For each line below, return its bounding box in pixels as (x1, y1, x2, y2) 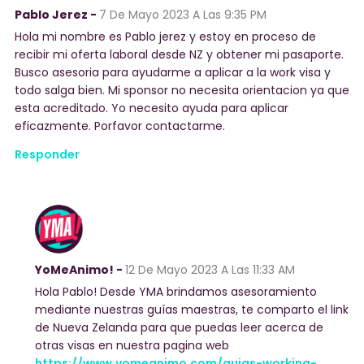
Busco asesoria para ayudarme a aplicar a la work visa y (15, 63, 331, 80)
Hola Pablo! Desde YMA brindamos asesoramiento (35, 283, 317, 300)
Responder (15, 145, 80, 162)
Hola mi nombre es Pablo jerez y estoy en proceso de (15, 28, 316, 45)
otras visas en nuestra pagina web (35, 336, 229, 353)
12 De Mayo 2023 (125, 261, 218, 278)
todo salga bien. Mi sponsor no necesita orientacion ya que (15, 81, 349, 98)
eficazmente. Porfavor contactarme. (15, 117, 225, 134)
